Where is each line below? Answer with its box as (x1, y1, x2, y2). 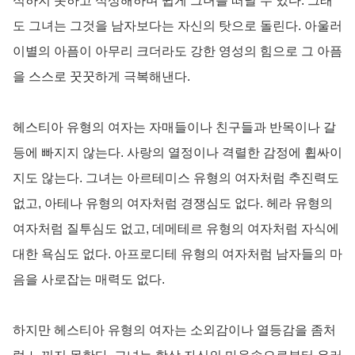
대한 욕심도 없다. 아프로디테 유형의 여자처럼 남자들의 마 (13, 246, 342, 261)
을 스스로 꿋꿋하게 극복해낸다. (13, 69, 190, 83)
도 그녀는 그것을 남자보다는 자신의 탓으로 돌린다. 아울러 (13, 18, 342, 32)
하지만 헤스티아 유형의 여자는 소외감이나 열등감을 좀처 (13, 323, 336, 337)
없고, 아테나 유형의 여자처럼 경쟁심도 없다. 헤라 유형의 (13, 196, 333, 210)
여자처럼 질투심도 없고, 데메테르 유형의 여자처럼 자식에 (13, 221, 339, 235)
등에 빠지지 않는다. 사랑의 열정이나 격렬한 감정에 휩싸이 (13, 145, 342, 159)
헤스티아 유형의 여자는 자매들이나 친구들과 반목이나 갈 (13, 120, 336, 134)
